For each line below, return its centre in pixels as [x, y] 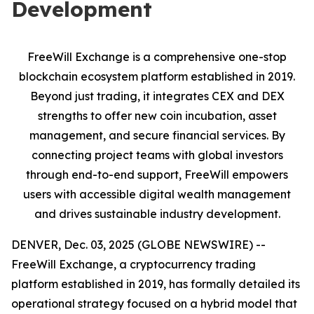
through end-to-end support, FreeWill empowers [157, 175]
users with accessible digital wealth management [157, 194]
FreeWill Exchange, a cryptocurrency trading [134, 264]
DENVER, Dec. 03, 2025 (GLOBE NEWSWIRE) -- [138, 245]
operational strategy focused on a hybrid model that [154, 303]
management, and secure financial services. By [157, 135]
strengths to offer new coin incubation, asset [157, 116]
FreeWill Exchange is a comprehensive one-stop [157, 57]
